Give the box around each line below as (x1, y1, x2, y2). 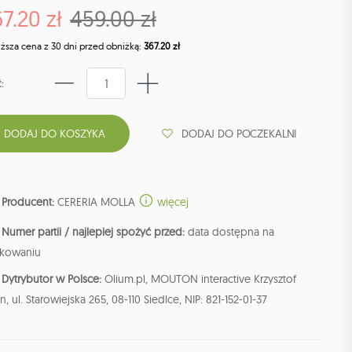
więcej (154, 195, 189, 210)
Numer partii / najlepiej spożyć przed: (2, 225, 185, 240)
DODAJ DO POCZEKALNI (181, 126, 297, 141)
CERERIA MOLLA (54, 195, 138, 210)
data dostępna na (185, 225, 274, 240)
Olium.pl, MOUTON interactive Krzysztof (101, 272, 296, 287)
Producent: (2, 195, 54, 210)
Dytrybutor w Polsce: (2, 272, 101, 287)
